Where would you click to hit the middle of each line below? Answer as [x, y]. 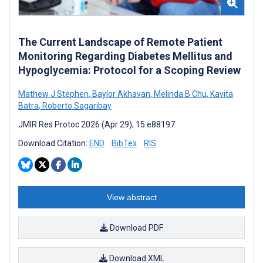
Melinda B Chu [179, 94]
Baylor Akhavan [120, 94]
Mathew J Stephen [53, 94]
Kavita [221, 94]
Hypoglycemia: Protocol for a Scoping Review [129, 70]
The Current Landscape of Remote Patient [120, 42]
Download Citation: [54, 143]
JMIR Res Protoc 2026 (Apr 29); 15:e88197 [97, 124]
